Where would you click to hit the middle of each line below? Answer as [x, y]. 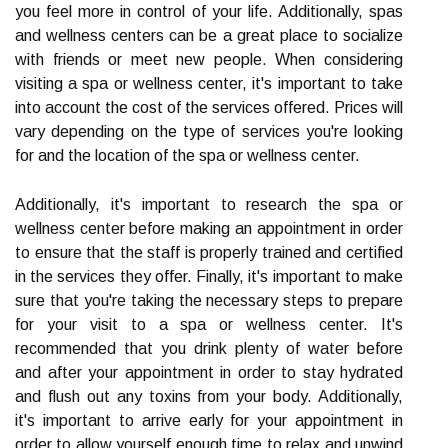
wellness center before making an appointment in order [209, 228]
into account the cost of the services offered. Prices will [209, 107]
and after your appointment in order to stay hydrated [209, 372]
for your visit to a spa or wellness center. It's [209, 324]
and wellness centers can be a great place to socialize [209, 35]
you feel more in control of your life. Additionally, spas [209, 11]
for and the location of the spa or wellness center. [187, 155]
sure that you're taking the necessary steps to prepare [209, 300]
